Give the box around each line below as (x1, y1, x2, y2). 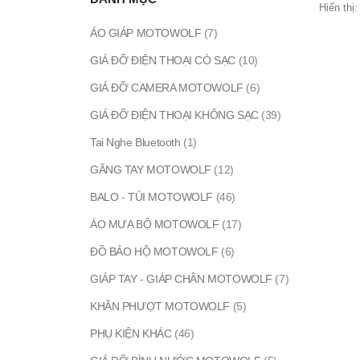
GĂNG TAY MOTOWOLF (90, 163, 211, 177)
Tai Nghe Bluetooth (90, 136, 181, 149)
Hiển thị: (319, 2, 358, 14)
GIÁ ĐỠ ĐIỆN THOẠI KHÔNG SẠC (90, 108, 259, 122)
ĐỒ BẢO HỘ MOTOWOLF (90, 245, 219, 259)
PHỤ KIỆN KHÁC (90, 327, 172, 341)
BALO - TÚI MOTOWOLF (90, 190, 214, 204)
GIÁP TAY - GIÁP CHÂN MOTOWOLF (90, 272, 272, 286)
